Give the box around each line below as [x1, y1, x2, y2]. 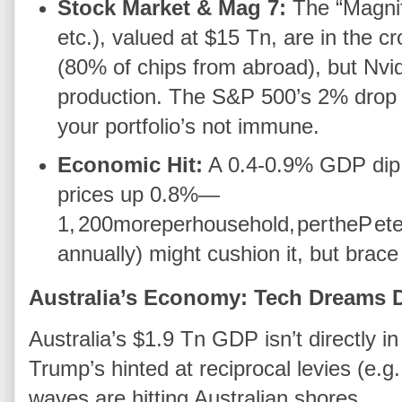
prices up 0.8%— [57, 181, 221, 206]
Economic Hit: [57, 152, 204, 177]
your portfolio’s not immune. [57, 113, 320, 138]
